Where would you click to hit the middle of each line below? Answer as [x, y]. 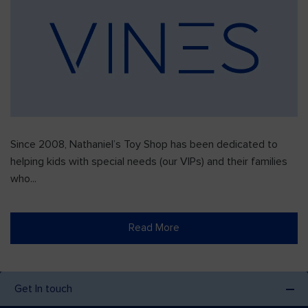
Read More [154, 228]
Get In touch [43, 289]
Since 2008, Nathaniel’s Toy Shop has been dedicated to [144, 144]
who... [23, 179]
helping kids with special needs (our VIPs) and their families [149, 162]
